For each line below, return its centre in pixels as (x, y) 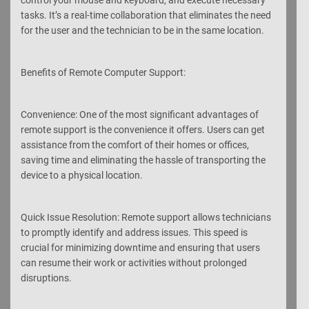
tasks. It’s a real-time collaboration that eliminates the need (146, 15)
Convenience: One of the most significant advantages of (140, 114)
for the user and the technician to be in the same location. (142, 30)
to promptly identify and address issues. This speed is (134, 232)
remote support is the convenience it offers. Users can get (143, 129)
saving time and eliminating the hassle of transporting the (143, 160)
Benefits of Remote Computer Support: (103, 72)
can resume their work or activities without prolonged (134, 262)
